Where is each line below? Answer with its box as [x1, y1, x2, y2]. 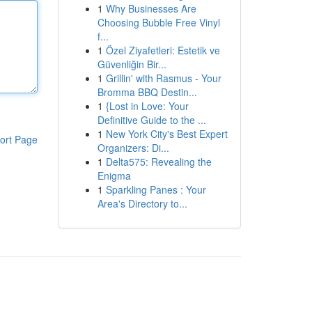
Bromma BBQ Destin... [97, 85, 197, 99]
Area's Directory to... [97, 196, 187, 210]
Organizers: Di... [97, 141, 169, 155]
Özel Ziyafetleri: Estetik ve [105, 43, 220, 57]
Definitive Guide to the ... [97, 113, 206, 127]
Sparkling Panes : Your [105, 182, 206, 196]
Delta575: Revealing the [105, 155, 212, 169]
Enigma [97, 169, 131, 182]
